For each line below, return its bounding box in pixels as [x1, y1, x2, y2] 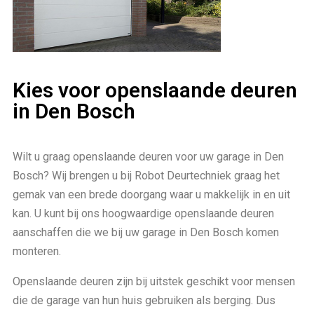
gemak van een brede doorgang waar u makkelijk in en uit [13, 187, 290, 201]
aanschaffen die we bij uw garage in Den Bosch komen [13, 225, 279, 239]
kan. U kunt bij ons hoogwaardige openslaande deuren [13, 206, 274, 220]
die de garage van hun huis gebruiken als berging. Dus [13, 293, 275, 307]
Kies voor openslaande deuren [13, 77, 297, 102]
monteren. [13, 244, 61, 258]
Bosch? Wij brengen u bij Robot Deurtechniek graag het [13, 168, 280, 182]
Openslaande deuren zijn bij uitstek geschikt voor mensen [13, 274, 295, 288]
